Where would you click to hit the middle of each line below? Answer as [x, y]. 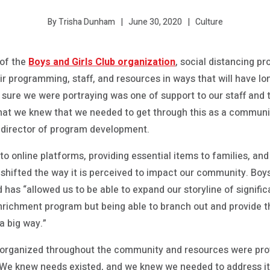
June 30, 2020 [155, 22]
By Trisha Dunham [81, 22]
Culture [209, 22]
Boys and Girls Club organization [102, 62]
